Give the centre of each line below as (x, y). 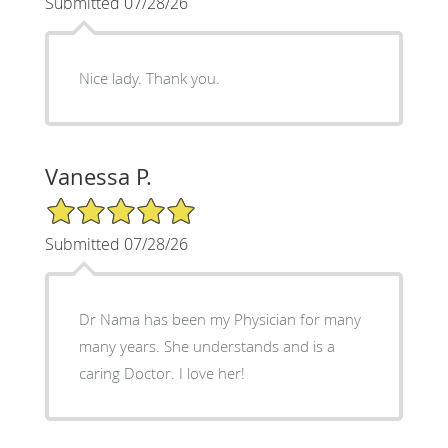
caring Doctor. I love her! (161, 372)
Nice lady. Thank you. (149, 77)
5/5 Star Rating (94, 204)
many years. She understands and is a (121, 345)
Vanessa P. (98, 176)
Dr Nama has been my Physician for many (219, 318)
